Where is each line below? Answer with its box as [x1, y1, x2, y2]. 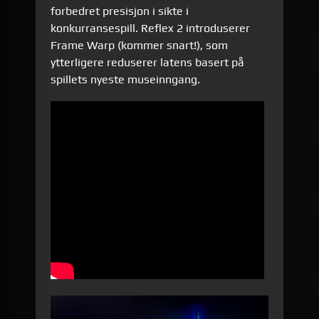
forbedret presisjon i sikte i [51, 4, 189, 19]
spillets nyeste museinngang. [51, 73, 204, 87]
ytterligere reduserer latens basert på [51, 56, 245, 70]
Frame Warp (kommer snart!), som [51, 38, 229, 53]
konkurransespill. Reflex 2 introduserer [51, 21, 251, 36]
